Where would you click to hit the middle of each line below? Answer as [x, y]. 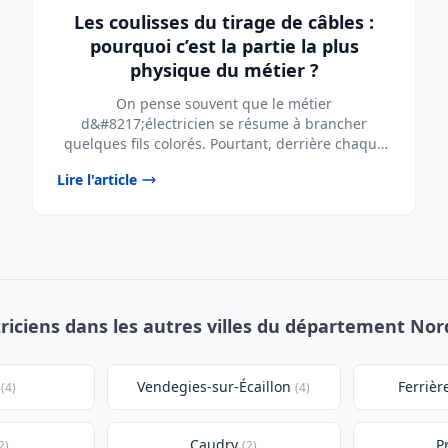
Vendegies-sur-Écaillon [214, 386]
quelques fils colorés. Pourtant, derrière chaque [224, 143]
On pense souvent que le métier [224, 103]
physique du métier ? [224, 70]
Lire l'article [97, 179]
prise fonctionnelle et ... [224, 163]
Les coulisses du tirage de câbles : [224, 22]
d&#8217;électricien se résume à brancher [224, 123]
